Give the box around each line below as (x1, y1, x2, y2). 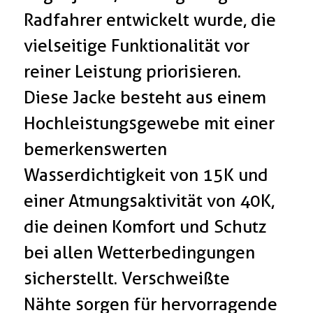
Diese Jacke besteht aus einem (24, 87, 267, 108)
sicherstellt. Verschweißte (24, 268, 231, 289)
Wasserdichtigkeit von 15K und (24, 164, 269, 186)
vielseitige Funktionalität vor (24, 35, 250, 57)
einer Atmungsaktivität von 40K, (24, 190, 275, 212)
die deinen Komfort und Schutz (24, 216, 268, 238)
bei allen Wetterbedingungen (24, 242, 256, 263)
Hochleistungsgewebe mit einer (24, 112, 275, 134)
